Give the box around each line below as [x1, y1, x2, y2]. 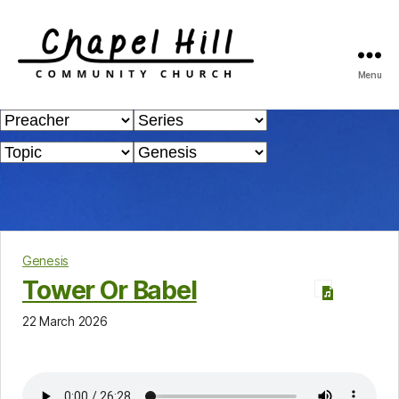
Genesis [22, 252, 69, 268]
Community [17, 119, 104, 139]
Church [17, 139, 72, 159]
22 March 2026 [22, 313, 108, 329]
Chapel [17, 80, 70, 100]
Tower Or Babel [22, 274, 197, 305]
